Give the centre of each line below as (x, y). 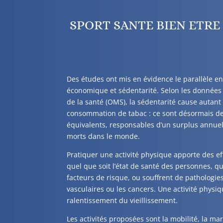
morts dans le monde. (104, 136)
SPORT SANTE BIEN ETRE (144, 25)
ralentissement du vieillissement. (122, 200)
